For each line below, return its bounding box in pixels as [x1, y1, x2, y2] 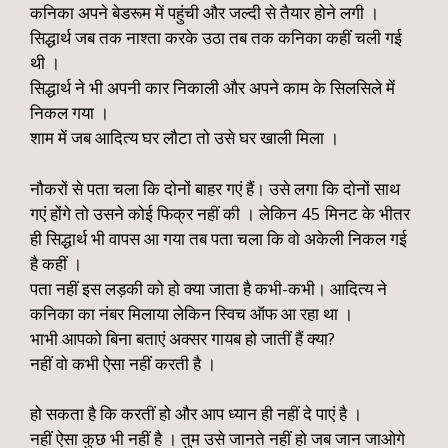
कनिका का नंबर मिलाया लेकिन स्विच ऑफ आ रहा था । [30, 301, 353, 325]
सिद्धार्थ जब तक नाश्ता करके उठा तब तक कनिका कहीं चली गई [30, 26, 402, 49]
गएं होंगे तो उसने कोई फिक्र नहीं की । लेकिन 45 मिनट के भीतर [30, 201, 410, 225]
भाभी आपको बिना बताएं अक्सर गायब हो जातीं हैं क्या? [30, 326, 335, 350]
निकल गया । [30, 101, 109, 124]
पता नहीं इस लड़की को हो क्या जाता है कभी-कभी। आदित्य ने [30, 276, 387, 300]
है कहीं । [30, 251, 82, 275]
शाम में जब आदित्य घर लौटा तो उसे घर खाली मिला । [30, 126, 339, 149]
